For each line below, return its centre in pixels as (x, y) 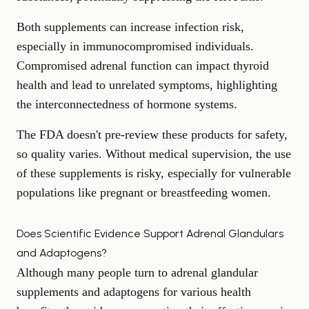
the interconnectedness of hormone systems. (127, 104)
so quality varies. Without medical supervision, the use (154, 153)
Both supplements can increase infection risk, (130, 27)
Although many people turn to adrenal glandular (137, 272)
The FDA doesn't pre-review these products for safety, (152, 134)
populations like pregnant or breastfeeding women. (144, 192)
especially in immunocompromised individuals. (135, 46)
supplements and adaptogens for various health (134, 291)
